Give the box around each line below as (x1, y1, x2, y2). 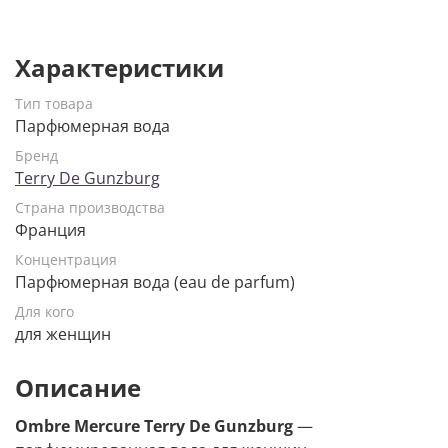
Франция (15, 219, 86, 242)
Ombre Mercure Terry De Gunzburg (15, 415, 293, 438)
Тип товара (15, 94, 93, 114)
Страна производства (15, 198, 165, 218)
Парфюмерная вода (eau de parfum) (15, 271, 295, 294)
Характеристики (15, 51, 224, 85)
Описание (15, 371, 141, 405)
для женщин (15, 323, 111, 346)
